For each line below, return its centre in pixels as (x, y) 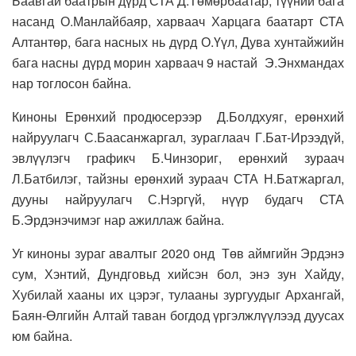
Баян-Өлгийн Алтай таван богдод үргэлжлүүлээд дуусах (178, 315)
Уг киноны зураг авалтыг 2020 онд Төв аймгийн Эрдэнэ (178, 253)
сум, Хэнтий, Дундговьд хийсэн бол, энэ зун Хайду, (178, 273)
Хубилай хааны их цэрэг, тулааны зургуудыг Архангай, (178, 294)
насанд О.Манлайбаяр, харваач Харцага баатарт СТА (178, 21)
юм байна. (42, 335)
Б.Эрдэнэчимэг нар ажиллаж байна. (118, 219)
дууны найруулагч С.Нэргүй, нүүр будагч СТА (178, 199)
